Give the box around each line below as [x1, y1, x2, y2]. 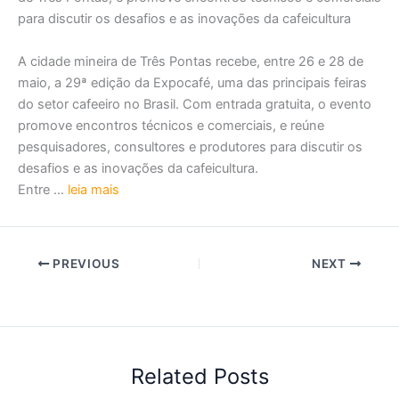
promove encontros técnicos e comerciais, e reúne [18, 117, 324, 134]
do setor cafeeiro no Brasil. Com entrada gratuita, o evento [18, 95, 371, 112]
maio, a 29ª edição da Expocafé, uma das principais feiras [18, 74, 367, 91]
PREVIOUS [49, 256, 120, 272]
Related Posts [130, 362, 269, 389]
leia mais [64, 181, 119, 198]
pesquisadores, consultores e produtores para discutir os [18, 138, 362, 155]
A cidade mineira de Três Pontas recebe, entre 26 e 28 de [18, 53, 363, 69]
